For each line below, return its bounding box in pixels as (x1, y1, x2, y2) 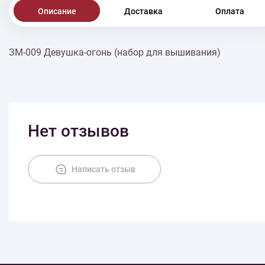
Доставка (124, 7, 163, 17)
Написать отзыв (71, 164, 135, 174)
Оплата (215, 7, 244, 17)
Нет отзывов (28, 121, 129, 141)
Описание (37, 7, 76, 17)
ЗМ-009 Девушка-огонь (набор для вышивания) (9, 47, 221, 59)
